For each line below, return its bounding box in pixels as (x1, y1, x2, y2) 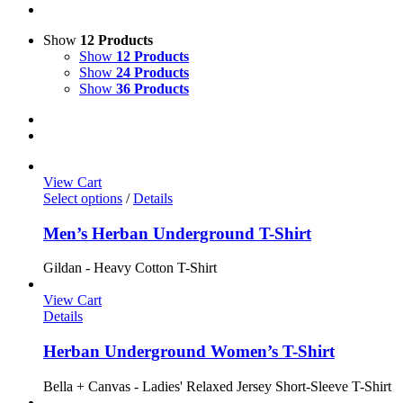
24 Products (116, 65, 189, 80)
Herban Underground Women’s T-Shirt (43, 342, 335, 362)
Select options (43, 191, 122, 206)
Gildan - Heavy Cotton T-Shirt (43, 260, 220, 276)
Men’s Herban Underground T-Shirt (43, 223, 311, 243)
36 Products (116, 81, 189, 96)
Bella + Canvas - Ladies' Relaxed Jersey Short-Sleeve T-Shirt (43, 378, 395, 394)
